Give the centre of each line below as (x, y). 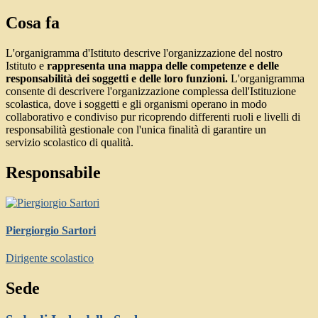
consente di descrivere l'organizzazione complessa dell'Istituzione (151, 91)
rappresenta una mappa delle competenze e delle (163, 65)
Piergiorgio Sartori (51, 230)
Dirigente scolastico (50, 258)
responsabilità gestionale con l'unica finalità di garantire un (136, 129)
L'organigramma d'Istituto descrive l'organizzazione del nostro (144, 53)
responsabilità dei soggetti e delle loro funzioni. (117, 78)
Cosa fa (33, 22)
